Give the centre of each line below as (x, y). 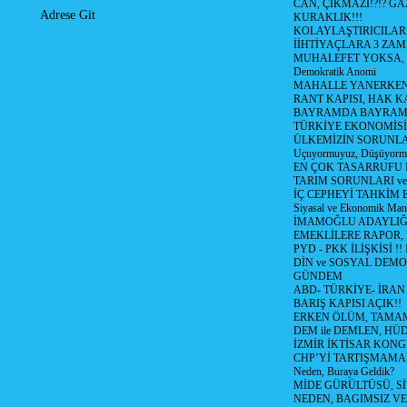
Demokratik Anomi (334, 72)
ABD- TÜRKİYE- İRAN (349, 290)
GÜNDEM (318, 276)
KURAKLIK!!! (328, 17)
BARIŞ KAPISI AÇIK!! (347, 303)
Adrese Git (67, 15)
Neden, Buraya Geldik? (343, 372)
